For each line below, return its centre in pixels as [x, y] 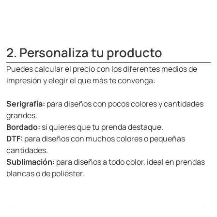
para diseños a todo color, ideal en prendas [130, 162]
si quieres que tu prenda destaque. [102, 127]
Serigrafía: [26, 104]
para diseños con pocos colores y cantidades [124, 104]
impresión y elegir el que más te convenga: [81, 81]
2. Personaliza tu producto [85, 53]
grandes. [22, 116]
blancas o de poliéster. [46, 174]
